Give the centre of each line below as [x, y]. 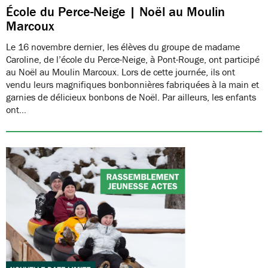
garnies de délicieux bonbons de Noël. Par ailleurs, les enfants [131, 97]
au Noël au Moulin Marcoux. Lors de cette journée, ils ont [121, 71]
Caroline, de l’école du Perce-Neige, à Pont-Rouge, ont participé [133, 59]
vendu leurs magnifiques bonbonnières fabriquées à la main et [133, 84]
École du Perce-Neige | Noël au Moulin [115, 11]
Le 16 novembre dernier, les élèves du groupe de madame [123, 46]
